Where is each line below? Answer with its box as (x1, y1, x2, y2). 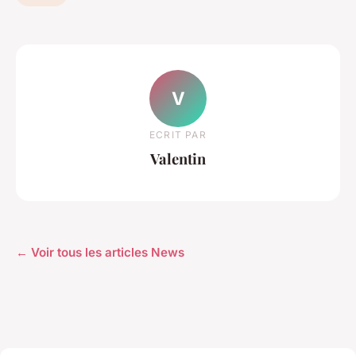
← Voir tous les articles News (16, 244, 184, 260)
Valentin (150, 148, 206, 168)
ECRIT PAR (149, 128, 207, 141)
